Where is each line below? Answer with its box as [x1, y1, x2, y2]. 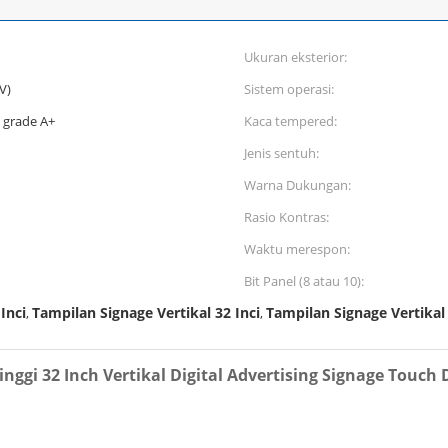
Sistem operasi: [244, 80, 334, 98]
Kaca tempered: [244, 112, 337, 130]
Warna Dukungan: [244, 176, 351, 194]
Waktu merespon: [244, 240, 350, 258]
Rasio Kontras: [244, 208, 329, 226]
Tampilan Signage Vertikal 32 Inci [32, 303, 260, 322]
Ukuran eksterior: [244, 48, 347, 66]
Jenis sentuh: [244, 144, 319, 162]
